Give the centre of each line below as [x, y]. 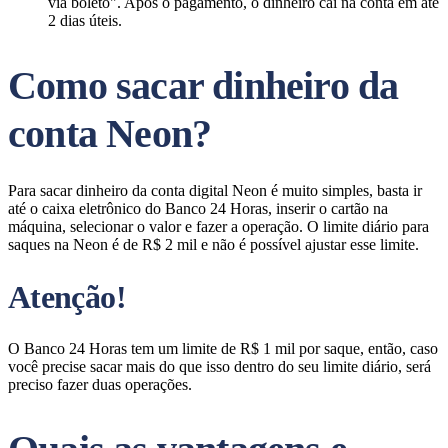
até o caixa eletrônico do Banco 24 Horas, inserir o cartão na [198, 208]
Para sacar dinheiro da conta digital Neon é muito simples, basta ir [215, 190]
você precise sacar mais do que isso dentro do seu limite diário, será [219, 366]
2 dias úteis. [85, 20]
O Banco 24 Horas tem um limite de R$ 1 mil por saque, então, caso [223, 348]
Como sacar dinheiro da [203, 85]
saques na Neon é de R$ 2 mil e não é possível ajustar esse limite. [213, 244]
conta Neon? [110, 133]
